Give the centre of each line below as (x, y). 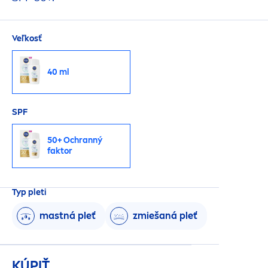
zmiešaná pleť (165, 216)
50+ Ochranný (75, 140)
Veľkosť (27, 39)
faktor (60, 151)
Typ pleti (29, 192)
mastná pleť (68, 216)
